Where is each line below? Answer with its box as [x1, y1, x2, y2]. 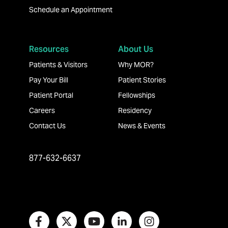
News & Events [118, 121, 165, 131]
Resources [28, 44, 69, 55]
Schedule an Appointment [28, 5, 112, 15]
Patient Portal [28, 91, 73, 100]
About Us [118, 44, 153, 55]
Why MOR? [118, 60, 154, 70]
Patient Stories [118, 75, 166, 85]
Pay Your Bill [28, 75, 68, 85]
